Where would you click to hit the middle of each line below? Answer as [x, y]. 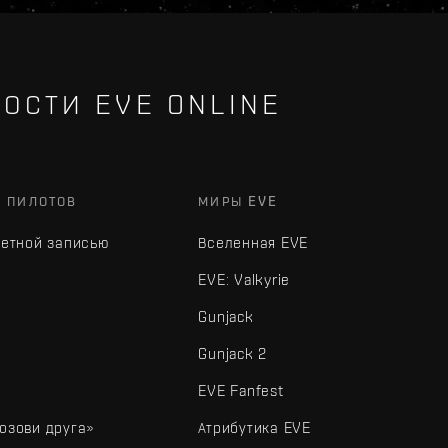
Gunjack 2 [233, 353]
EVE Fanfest [241, 390]
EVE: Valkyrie [244, 279]
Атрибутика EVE [254, 427]
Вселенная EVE [253, 242]
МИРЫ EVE [238, 201]
